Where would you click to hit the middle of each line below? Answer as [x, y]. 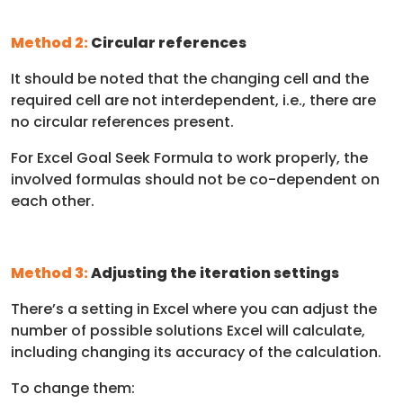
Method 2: [51, 42]
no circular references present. [122, 121]
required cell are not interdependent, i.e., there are [193, 100]
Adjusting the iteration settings [214, 273]
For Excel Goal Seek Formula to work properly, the [189, 157]
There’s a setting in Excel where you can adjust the [194, 309]
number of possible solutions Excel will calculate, [188, 330]
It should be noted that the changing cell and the [190, 78]
